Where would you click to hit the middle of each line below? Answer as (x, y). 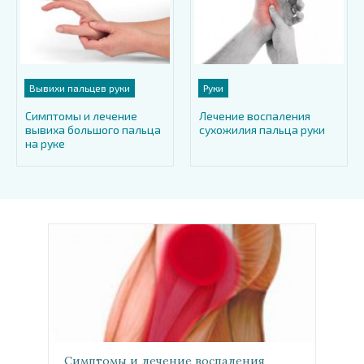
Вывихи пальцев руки (80, 87)
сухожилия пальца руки (262, 129)
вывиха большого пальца (93, 129)
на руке (45, 143)
